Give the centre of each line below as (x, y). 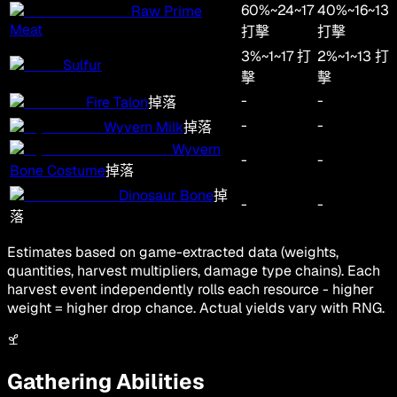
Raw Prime (167, 12)
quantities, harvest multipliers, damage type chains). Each (194, 271)
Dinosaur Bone (166, 196)
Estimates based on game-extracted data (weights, (173, 253)
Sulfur (82, 66)
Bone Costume (58, 171)
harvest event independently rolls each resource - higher (191, 290)
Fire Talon (117, 103)
